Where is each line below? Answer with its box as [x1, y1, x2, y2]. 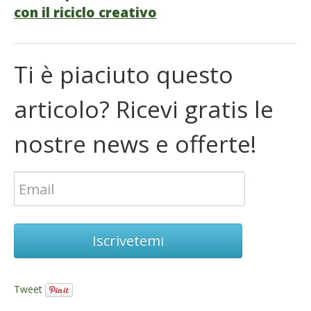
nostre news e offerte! [14, 128, 257, 160]
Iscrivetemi [92, 231, 164, 251]
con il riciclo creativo [14, 3, 157, 22]
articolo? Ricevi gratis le [14, 93, 274, 126]
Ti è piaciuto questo [14, 58, 233, 91]
